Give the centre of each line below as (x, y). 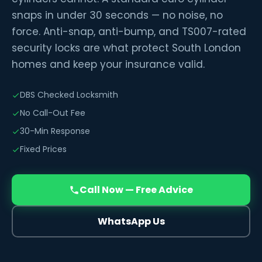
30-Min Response (55, 131)
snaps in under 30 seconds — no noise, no (117, 15)
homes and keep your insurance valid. (108, 65)
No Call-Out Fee (53, 113)
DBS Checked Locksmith (69, 95)
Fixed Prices (43, 149)
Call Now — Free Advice (136, 190)
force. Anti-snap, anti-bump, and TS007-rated (129, 32)
